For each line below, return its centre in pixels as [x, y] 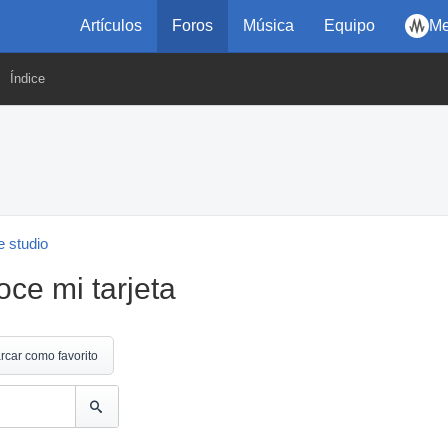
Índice [27, 78]
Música [268, 25]
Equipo [349, 25]
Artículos [111, 25]
